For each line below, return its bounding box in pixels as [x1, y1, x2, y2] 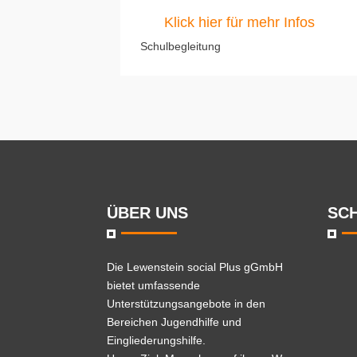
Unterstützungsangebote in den [107, 297, 266, 311]
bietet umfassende [107, 279, 201, 292]
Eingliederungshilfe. [107, 334, 206, 347]
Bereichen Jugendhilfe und [107, 316, 242, 329]
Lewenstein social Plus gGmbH [127, 261, 284, 274]
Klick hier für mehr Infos [164, 14, 316, 31]
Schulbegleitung [140, 40, 222, 53]
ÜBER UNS [107, 204, 189, 222]
